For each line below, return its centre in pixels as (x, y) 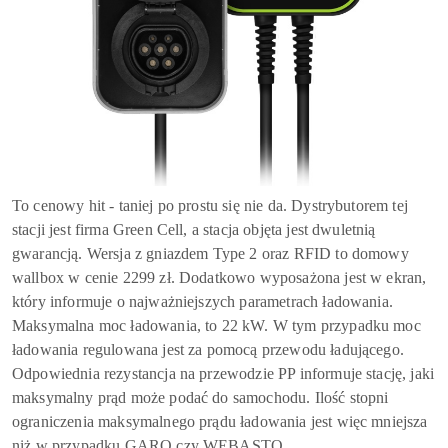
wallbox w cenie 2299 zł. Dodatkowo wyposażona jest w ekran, (219, 278)
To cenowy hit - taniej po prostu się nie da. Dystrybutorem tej (210, 206)
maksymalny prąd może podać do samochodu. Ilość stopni (200, 398)
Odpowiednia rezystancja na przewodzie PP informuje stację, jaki (223, 374)
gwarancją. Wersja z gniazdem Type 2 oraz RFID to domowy (210, 254)
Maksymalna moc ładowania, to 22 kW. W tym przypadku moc (216, 326)
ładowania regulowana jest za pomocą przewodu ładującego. (208, 350)
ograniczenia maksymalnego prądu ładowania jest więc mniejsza (220, 422)
